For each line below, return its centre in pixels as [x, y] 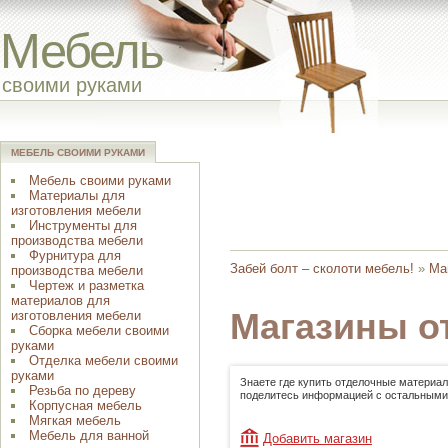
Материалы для [77, 195]
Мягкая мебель [75, 420]
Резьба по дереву [82, 390]
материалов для [60, 300]
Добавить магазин [317, 438]
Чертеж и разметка [86, 285]
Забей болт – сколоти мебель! [322, 268]
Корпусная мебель [85, 405]
